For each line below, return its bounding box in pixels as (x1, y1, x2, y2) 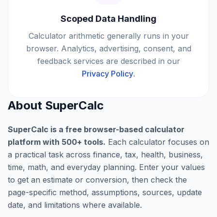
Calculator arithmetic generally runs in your (28, 31, 189, 41)
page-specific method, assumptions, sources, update (8, 187, 202, 197)
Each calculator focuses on (106, 137, 209, 147)
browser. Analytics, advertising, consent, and (26, 44, 191, 53)
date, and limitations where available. (8, 200, 142, 210)
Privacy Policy (82, 69, 133, 78)
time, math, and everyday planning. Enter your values (8, 162, 205, 172)
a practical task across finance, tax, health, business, (8, 150, 203, 159)
